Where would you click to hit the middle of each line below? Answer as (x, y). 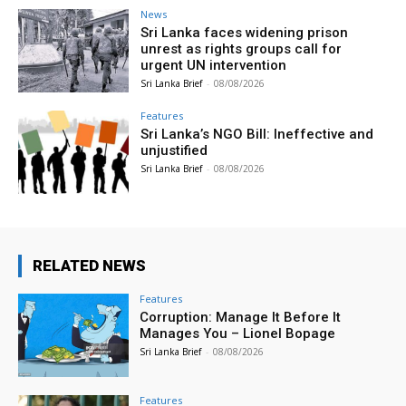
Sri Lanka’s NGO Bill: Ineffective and (257, 135)
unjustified (174, 151)
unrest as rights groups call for (242, 49)
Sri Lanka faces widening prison (245, 33)
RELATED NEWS (89, 265)
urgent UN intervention (214, 66)
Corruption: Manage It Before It (241, 317)
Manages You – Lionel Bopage (238, 333)
